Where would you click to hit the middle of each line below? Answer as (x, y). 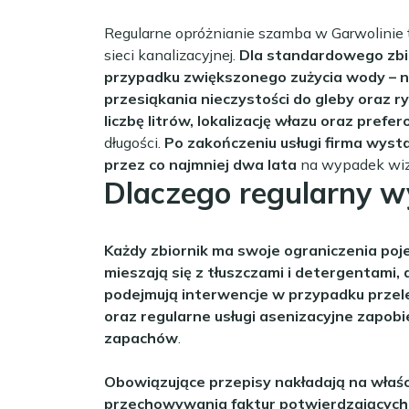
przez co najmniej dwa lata (200, 164)
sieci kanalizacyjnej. (172, 54)
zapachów (141, 337)
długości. (134, 142)
